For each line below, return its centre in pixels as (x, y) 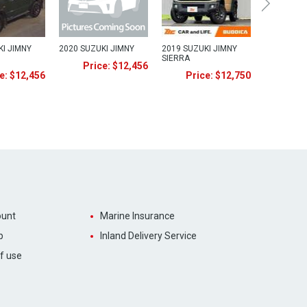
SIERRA (176, 58)
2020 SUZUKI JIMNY (97, 49)
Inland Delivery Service (148, 236)
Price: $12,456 (115, 66)
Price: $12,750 (218, 75)
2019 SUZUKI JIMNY (199, 49)
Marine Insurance (137, 216)
